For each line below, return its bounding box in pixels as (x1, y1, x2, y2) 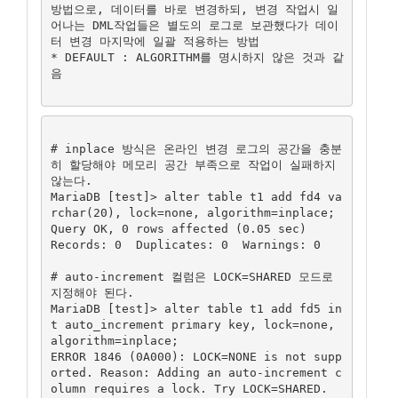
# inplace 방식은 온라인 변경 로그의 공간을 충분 (50, 141, 342, 155)
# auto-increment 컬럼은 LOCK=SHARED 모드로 (50, 269, 333, 283)
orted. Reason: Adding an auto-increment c (50, 365, 342, 379)
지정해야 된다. (50, 285, 134, 299)
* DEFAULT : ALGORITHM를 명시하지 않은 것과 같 (50, 50, 344, 64)
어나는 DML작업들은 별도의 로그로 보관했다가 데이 (50, 18, 338, 32)
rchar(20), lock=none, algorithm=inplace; (50, 205, 335, 219)
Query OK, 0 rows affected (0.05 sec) (50, 221, 306, 235)
